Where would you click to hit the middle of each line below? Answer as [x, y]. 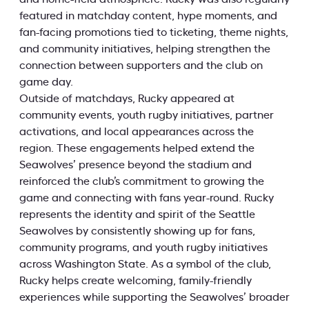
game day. [46, 82]
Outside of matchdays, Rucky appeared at [127, 99]
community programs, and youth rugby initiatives [143, 248]
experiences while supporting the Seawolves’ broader [154, 298]
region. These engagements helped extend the [137, 149]
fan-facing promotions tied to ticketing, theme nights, [154, 33]
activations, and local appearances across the [137, 132]
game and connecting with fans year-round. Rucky [147, 198]
